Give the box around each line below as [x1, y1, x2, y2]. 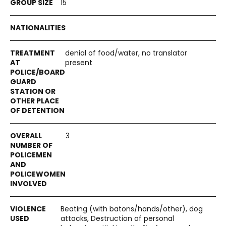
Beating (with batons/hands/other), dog [61, 204, 203, 214]
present [65, 58, 92, 68]
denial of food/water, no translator [65, 48, 187, 58]
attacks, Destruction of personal [61, 213, 174, 223]
